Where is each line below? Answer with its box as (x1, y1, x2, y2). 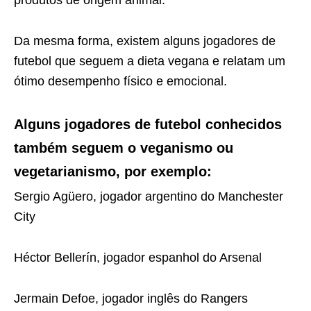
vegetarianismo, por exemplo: (14, 163, 212, 179)
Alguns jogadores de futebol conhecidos (14, 116, 282, 132)
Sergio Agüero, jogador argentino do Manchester (14, 189, 283, 203)
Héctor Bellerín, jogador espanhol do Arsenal (14, 250, 262, 264)
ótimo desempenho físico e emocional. (14, 74, 227, 88)
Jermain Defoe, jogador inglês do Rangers (14, 291, 248, 305)
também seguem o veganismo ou (14, 140, 233, 155)
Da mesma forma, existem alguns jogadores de (14, 33, 276, 48)
